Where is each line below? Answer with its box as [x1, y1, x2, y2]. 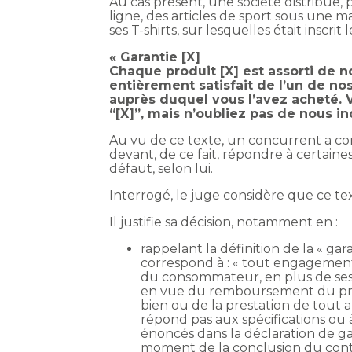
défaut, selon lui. [109, 161, 214, 177]
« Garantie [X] [109, 49, 201, 65]
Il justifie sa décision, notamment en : [109, 214, 339, 230]
